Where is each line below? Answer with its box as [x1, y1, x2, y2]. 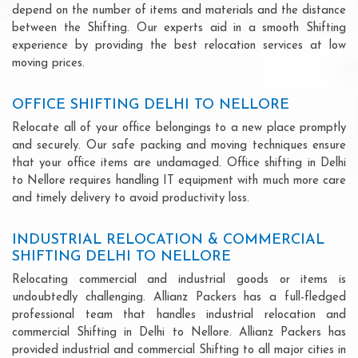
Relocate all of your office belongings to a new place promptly [12, 121, 346, 134]
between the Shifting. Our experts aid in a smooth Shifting [12, 22, 346, 34]
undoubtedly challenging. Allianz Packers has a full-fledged [12, 291, 346, 304]
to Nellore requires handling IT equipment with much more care [12, 174, 346, 187]
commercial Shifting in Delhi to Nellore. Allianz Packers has [12, 326, 346, 339]
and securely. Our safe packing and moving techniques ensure [12, 139, 346, 152]
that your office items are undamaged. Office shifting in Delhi [12, 157, 346, 169]
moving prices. [12, 57, 85, 70]
